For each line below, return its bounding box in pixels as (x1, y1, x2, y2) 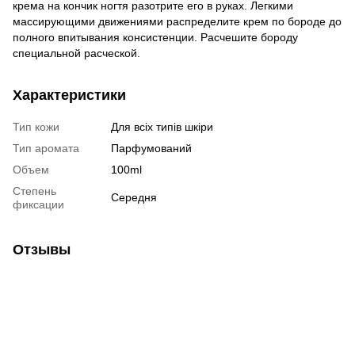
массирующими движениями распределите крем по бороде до (13, 14, 342, 28)
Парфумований (111, 141, 192, 155)
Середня (111, 190, 157, 204)
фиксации (13, 197, 64, 211)
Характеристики (13, 86, 126, 103)
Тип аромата (13, 141, 79, 155)
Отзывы (13, 241, 71, 258)
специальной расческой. (13, 46, 143, 59)
